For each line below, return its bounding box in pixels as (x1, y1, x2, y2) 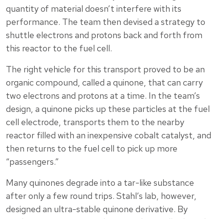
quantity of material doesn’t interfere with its (6, 3, 181, 15)
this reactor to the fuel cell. (6, 43, 112, 54)
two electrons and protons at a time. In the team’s (6, 90, 200, 102)
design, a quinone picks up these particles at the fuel (6, 103, 210, 115)
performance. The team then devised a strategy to (6, 16, 205, 28)
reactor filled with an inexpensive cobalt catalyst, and (6, 130, 211, 141)
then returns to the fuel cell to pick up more (6, 143, 177, 154)
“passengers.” (6, 156, 59, 168)
